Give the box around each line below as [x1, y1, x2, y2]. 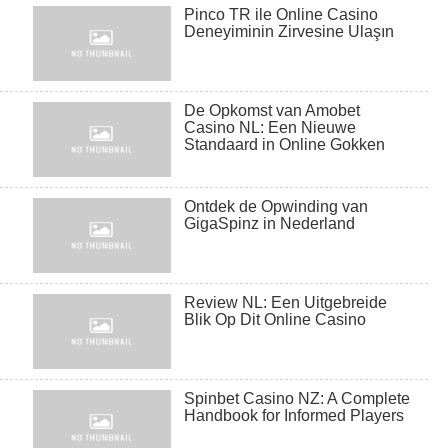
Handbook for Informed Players [184, 407, 405, 425]
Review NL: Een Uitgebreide [184, 294, 388, 312]
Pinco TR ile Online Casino [184, 6, 379, 24]
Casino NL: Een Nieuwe [184, 119, 357, 137]
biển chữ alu [171, 382, 267, 400]
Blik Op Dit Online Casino [184, 311, 367, 329]
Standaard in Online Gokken [184, 136, 386, 154]
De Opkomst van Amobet [184, 102, 361, 120]
